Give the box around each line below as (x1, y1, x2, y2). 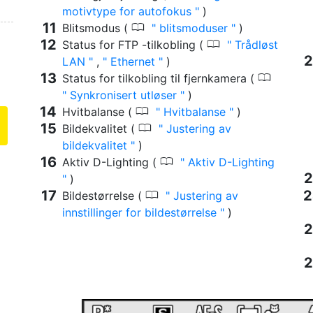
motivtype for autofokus (62, 4, 195, 19)
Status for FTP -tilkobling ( (62, 38, 207, 52)
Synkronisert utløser (66, 88, 180, 103)
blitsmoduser (156, 21, 231, 36)
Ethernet (107, 54, 159, 69)
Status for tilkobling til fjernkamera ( (62, 71, 258, 86)
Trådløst (231, 38, 278, 52)
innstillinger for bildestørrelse (62, 205, 220, 220)
